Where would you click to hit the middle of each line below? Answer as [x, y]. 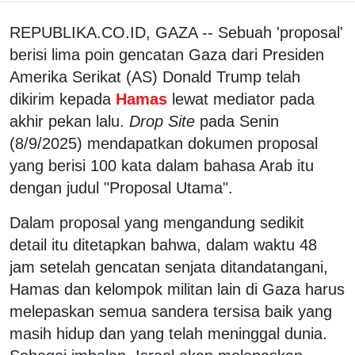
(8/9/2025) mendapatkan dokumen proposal [164, 143]
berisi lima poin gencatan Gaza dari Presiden [167, 54]
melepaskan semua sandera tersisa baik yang [171, 311]
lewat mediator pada [243, 99]
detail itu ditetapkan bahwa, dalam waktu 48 [163, 244]
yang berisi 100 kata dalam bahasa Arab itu [162, 165]
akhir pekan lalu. [69, 121]
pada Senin [237, 121]
